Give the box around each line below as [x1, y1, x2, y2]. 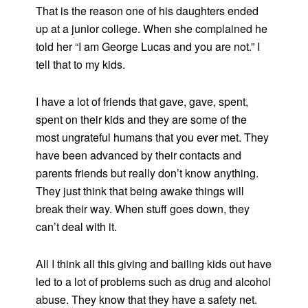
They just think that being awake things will [36, 183, 245, 199]
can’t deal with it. [36, 219, 118, 235]
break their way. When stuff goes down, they [36, 201, 250, 217]
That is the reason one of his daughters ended [36, 3, 259, 19]
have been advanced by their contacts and [36, 147, 242, 164]
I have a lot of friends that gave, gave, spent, [36, 93, 249, 110]
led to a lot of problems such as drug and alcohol [36, 274, 272, 290]
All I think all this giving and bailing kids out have [36, 256, 272, 272]
